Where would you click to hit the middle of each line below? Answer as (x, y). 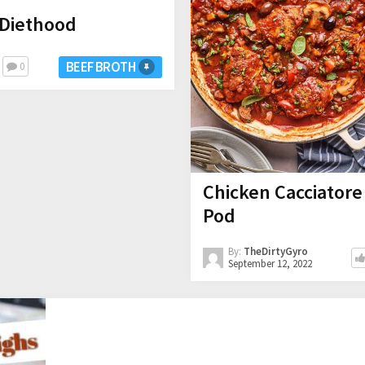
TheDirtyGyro (275, 251)
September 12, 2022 (270, 263)
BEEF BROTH (100, 67)
